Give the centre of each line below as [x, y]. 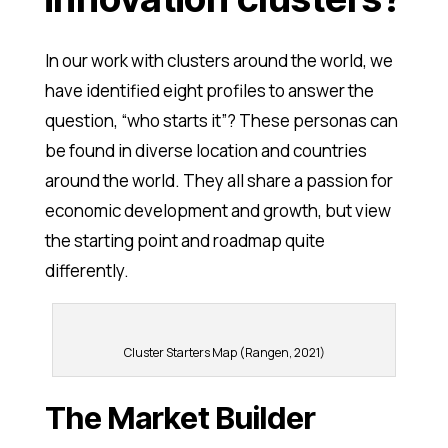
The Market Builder [180, 418]
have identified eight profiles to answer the [209, 91]
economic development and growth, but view [217, 211]
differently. [86, 271]
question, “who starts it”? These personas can [221, 121]
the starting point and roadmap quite [184, 241]
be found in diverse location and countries [205, 151]
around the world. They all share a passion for [218, 181]
